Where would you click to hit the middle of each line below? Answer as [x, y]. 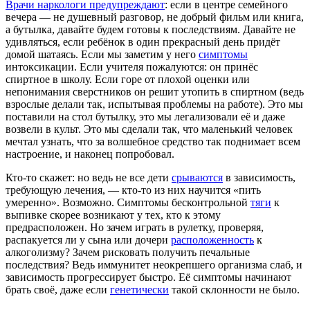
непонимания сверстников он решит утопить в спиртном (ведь [155, 92]
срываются [197, 178]
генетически [139, 290]
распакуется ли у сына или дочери [88, 240]
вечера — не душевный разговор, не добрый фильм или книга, [155, 17]
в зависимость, [259, 178]
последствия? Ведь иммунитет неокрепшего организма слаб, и [154, 265]
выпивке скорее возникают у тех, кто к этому [113, 215]
